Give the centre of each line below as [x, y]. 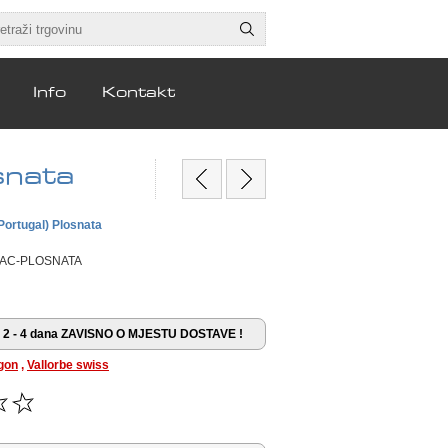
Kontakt [138, 93]
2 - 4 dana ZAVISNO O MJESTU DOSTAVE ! [123, 333]
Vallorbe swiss [68, 364]
